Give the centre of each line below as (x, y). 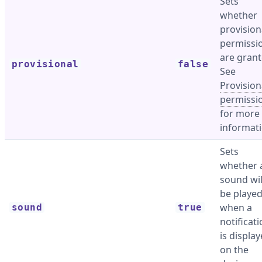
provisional (45, 64)
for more (240, 113)
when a (236, 208)
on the (234, 250)
